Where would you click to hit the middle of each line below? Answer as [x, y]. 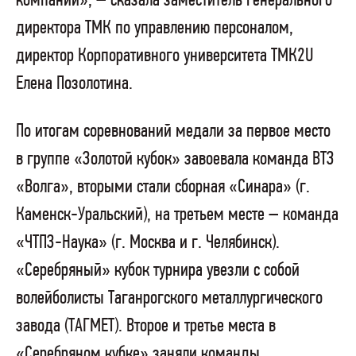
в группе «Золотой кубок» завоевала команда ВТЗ [175, 159]
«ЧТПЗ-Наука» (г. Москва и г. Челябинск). [148, 242]
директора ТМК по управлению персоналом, [155, 29]
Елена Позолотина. [74, 84]
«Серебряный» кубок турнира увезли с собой [158, 270]
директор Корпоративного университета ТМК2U [165, 56]
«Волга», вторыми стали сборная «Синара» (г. [163, 187]
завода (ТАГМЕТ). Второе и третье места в [146, 326]
